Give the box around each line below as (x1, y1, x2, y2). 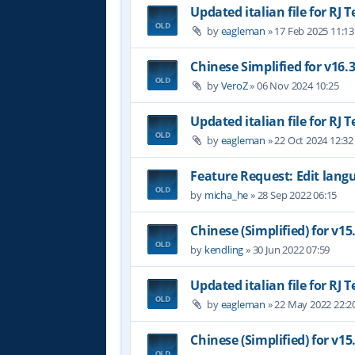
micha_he (204, 187, 249, 202)
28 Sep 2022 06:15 (257, 187, 338, 202)
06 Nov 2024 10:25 (257, 78, 339, 93)
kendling (204, 242, 244, 257)
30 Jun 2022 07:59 (252, 242, 330, 257)
